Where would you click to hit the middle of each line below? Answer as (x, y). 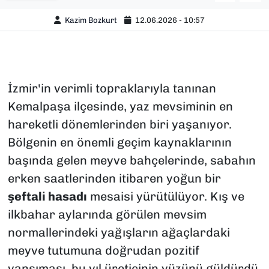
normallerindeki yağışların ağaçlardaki (119, 233)
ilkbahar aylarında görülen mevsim (107, 215)
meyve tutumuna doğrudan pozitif (103, 251)
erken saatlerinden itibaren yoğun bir (114, 179)
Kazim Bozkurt (91, 20)
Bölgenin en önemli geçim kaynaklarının (119, 143)
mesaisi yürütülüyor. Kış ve (165, 197)
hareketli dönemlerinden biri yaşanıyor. (119, 125)
